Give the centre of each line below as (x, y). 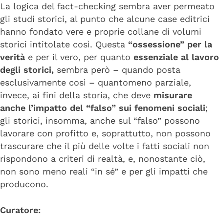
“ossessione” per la (170, 44)
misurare (173, 95)
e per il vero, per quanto (79, 57)
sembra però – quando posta (117, 70)
